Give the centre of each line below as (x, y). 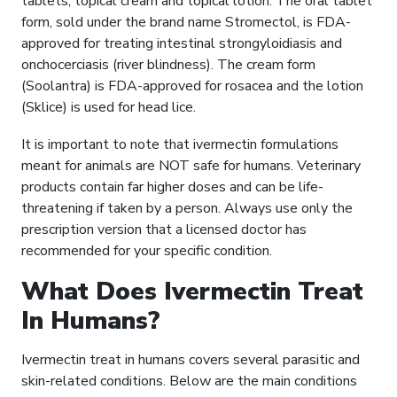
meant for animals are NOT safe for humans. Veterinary (191, 166)
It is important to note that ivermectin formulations (180, 145)
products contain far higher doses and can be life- (172, 187)
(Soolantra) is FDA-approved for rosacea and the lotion (192, 86)
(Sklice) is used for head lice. (109, 108)
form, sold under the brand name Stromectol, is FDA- (186, 23)
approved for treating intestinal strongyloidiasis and (182, 44)
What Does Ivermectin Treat (192, 292)
